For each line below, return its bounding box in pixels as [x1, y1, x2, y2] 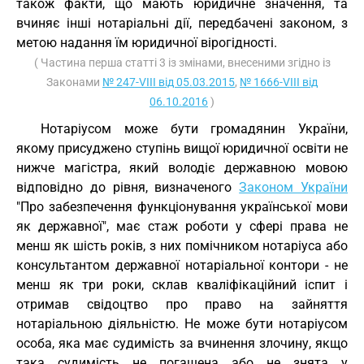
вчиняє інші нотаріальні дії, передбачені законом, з [16, 15, 348, 31]
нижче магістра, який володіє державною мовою [16, 160, 348, 175]
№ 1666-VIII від [240, 76, 318, 89]
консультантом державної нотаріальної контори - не [16, 258, 348, 273]
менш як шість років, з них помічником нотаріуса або [16, 238, 348, 253]
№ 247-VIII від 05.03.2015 [102, 76, 235, 89]
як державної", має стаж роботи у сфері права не [16, 219, 348, 234]
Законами [46, 76, 102, 89]
